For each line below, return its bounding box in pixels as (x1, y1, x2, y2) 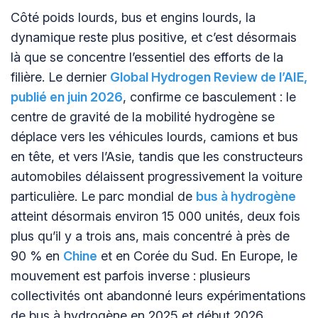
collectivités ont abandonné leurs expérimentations (11, 288, 306, 304)
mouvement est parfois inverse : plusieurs (11, 268, 251, 284)
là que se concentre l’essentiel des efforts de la (11, 50, 283, 65)
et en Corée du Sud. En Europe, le (97, 248, 297, 264)
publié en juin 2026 (11, 89, 123, 105)
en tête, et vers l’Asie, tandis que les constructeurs (11, 149, 303, 165)
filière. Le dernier (11, 70, 110, 85)
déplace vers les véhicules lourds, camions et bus (11, 129, 298, 145)
